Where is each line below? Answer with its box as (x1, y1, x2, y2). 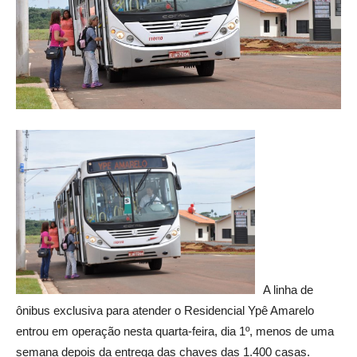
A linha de (263, 282, 313, 296)
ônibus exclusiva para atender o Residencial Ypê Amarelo (16, 303, 314, 317)
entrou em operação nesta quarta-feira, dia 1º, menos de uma (16, 324, 334, 338)
